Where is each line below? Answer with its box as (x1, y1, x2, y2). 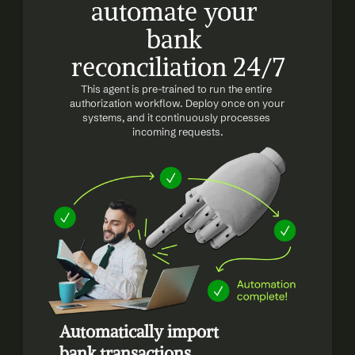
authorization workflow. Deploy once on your (69, 97, 284, 109)
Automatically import (59, 321, 219, 342)
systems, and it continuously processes (82, 111, 270, 124)
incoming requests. (132, 125, 223, 138)
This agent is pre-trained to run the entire (81, 82, 272, 95)
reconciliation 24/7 (71, 52, 284, 83)
